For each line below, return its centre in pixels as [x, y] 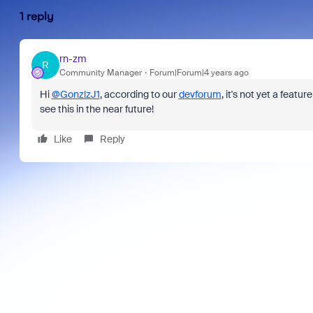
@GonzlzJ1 [75, 94]
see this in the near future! [97, 109]
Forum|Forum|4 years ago [199, 72]
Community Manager [100, 72]
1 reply [36, 16]
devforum [200, 94]
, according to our [139, 94]
